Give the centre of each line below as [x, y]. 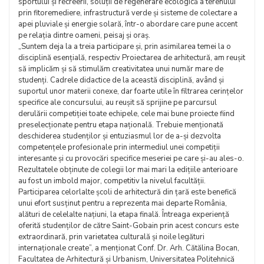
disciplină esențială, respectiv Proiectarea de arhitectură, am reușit [132, 58]
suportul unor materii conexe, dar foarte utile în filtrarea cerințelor [131, 91]
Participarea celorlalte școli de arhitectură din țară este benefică [127, 192]
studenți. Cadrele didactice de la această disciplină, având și [121, 80]
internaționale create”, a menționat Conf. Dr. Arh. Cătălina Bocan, [129, 248]
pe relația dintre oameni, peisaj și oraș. [84, 35]
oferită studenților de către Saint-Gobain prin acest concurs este [128, 226]
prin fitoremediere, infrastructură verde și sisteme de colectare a [128, 13]
